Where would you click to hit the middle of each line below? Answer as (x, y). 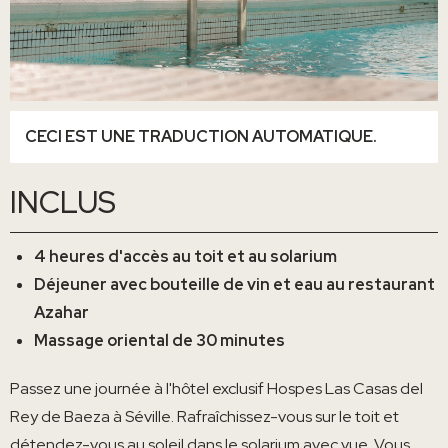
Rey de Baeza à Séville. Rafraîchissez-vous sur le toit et (204, 416)
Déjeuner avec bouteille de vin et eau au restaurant (234, 284)
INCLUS (63, 201)
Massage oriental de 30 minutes (159, 340)
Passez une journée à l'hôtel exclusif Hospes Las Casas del (216, 388)
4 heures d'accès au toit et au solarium (185, 256)
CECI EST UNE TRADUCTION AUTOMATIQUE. (201, 136)
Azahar (61, 312)
